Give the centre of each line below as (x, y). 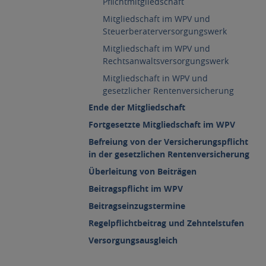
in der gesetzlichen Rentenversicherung (169, 154)
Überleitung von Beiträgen (142, 171)
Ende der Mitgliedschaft (137, 107)
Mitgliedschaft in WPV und (155, 78)
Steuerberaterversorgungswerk (165, 31)
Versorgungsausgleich (133, 240)
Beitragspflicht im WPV (136, 189)
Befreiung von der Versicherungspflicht (168, 142)
